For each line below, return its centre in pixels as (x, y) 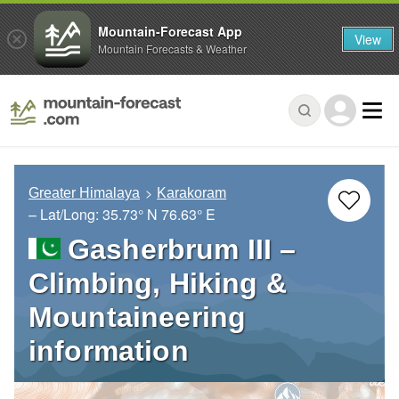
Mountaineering (138, 318)
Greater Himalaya (84, 193)
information (109, 351)
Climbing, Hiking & (158, 284)
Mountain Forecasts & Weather (172, 48)
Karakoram (192, 193)
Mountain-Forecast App (170, 31)
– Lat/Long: (65, 215)
